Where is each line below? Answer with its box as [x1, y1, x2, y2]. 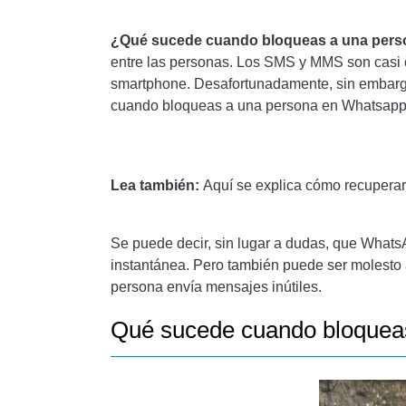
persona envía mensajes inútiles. [111, 279, 322, 295]
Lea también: [111, 178, 203, 193]
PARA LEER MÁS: [121, 41, 228, 55]
